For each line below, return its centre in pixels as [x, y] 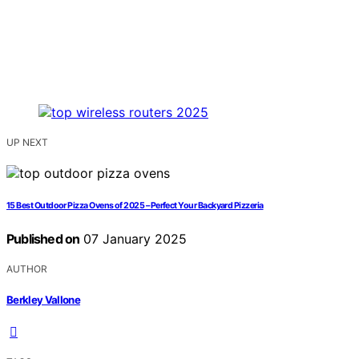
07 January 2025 [133, 239]
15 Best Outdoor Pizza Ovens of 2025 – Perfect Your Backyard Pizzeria [135, 206]
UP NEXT [27, 143]
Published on [43, 239]
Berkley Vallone [44, 299]
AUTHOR [27, 269]
